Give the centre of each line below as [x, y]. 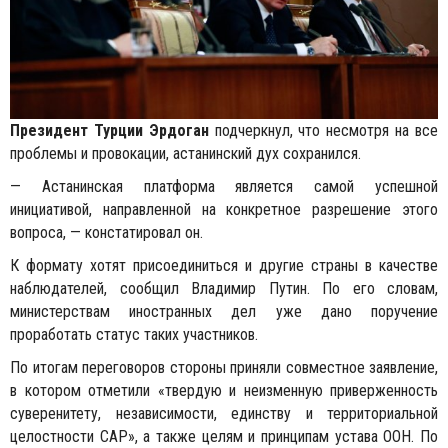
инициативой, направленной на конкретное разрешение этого [224, 210]
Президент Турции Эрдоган [109, 131]
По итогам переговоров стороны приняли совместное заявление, [224, 368]
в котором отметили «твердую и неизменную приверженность [224, 391]
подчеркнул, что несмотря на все [323, 131]
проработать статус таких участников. [134, 335]
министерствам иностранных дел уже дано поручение [224, 312]
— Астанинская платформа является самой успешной [224, 187]
